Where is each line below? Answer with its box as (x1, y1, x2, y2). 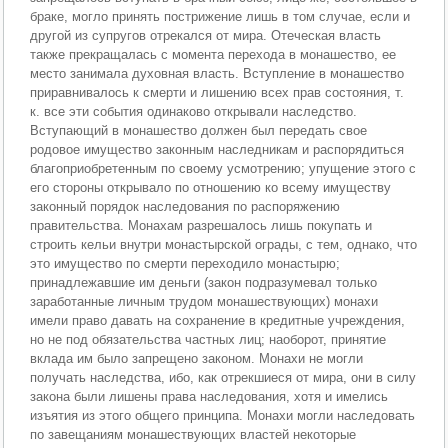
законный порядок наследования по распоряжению (30, 199, 341, 214)
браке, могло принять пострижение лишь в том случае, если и (30, 9, 411, 24)
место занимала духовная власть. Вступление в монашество (30, 66, 405, 81)
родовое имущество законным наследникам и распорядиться (30, 142, 405, 157)
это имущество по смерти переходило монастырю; (30, 256, 341, 271)
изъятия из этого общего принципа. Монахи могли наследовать (30, 408, 416, 423)
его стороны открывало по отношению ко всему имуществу (30, 180, 392, 195)
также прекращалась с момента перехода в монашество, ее (30, 47, 397, 62)
